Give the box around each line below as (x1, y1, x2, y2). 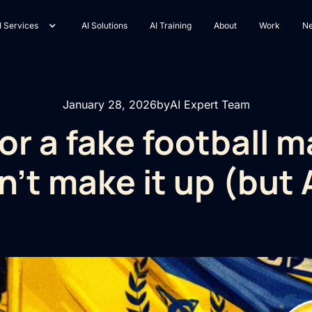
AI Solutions (81, 20, 127, 31)
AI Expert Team (169, 97, 250, 111)
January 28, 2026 (62, 97, 157, 111)
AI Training (149, 20, 192, 31)
